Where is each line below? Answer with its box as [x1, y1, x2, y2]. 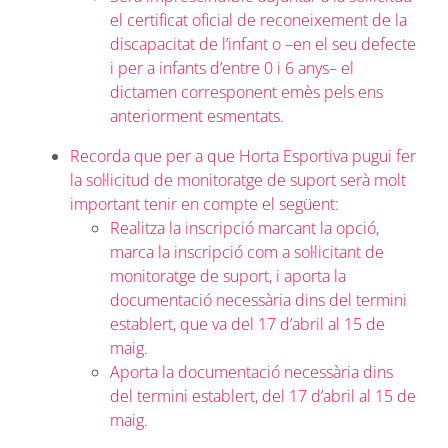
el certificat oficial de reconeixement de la [109, 8, 407, 31]
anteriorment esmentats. [109, 104, 284, 127]
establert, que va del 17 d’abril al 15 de [109, 312, 385, 335]
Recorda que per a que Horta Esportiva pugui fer [69, 144, 416, 167]
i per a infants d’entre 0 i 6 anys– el [109, 56, 354, 79]
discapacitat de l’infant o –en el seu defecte [109, 32, 416, 55]
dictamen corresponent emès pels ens [109, 80, 383, 103]
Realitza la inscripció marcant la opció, [109, 216, 379, 239]
